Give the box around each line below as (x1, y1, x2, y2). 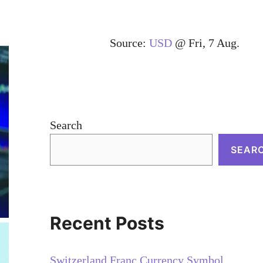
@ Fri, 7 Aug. (171, 36, 240, 49)
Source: (109, 36, 149, 49)
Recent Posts (49, 212, 164, 234)
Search (49, 118, 82, 131)
